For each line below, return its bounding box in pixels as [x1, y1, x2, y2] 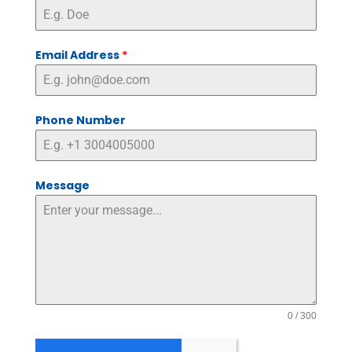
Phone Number [35, 112, 126, 128]
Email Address [35, 46, 122, 63]
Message [35, 177, 90, 193]
